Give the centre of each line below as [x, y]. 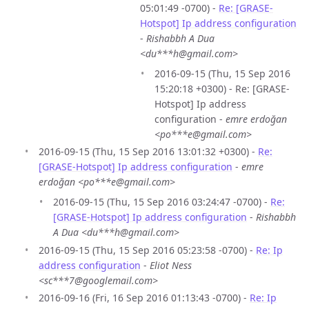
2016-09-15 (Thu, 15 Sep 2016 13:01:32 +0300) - [148, 152]
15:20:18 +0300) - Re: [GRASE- [222, 88]
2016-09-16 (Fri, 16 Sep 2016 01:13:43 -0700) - [144, 298]
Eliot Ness [171, 265]
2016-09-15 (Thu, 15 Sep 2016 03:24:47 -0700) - [162, 202]
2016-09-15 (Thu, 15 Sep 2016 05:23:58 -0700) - [147, 250]
